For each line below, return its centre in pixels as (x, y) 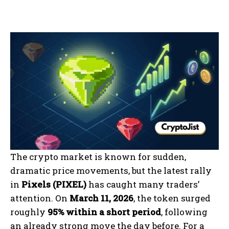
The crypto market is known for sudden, (98, 157)
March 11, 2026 (101, 198)
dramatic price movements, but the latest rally (111, 171)
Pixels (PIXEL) (54, 185)
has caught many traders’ (143, 185)
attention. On (40, 198)
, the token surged (172, 198)
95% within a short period (104, 212)
